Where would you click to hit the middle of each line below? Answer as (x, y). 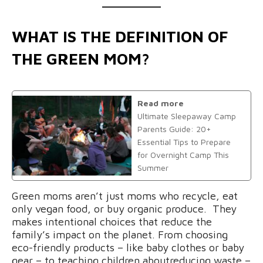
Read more (161, 103)
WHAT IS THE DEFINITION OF (120, 36)
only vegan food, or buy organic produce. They (124, 208)
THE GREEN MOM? (81, 58)
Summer (153, 167)
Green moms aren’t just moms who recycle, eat (125, 195)
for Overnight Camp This (183, 154)
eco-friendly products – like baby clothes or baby (128, 247)
